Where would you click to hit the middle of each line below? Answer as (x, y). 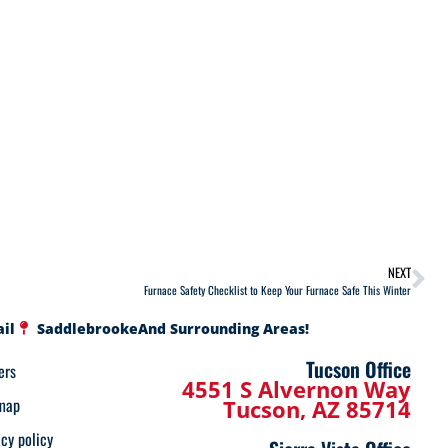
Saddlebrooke (88, 328)
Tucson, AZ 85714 (317, 408)
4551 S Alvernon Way (297, 388)
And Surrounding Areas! (224, 328)
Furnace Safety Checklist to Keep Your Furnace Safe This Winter (277, 289)
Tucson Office (359, 368)
